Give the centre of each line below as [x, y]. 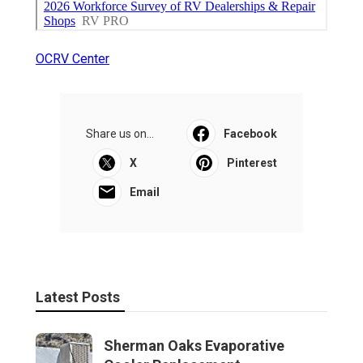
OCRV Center [73, 59]
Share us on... [120, 134]
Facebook [250, 134]
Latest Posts [78, 297]
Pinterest [252, 163]
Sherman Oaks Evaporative [194, 346]
